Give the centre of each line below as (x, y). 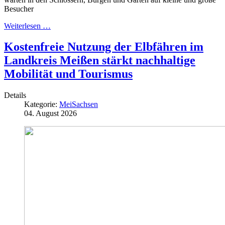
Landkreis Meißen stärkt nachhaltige (100, 61)
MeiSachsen (79, 104)
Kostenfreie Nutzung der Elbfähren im (104, 47)
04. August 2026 (50, 114)
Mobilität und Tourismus (68, 74)
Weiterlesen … (27, 26)
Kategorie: (42, 104)
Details (15, 95)
